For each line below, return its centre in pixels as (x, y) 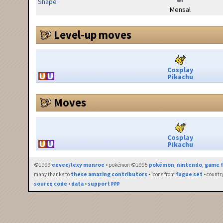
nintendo (190, 165)
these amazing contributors (109, 174)
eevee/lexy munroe (78, 165)
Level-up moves (93, 35)
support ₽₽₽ (104, 184)
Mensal (180, 9)
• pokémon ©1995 (127, 165)
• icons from (162, 174)
